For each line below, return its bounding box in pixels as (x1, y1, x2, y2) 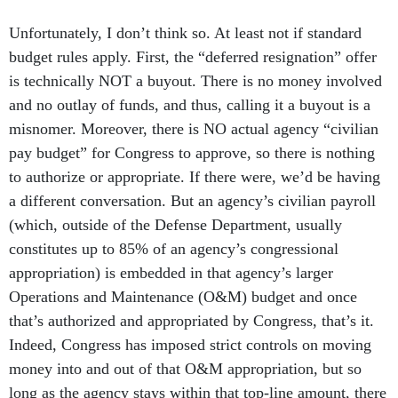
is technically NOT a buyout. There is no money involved (9, 72, 382, 91)
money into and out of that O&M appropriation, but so (9, 360, 362, 378)
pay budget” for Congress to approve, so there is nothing (9, 144, 375, 163)
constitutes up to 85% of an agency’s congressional (9, 240, 338, 259)
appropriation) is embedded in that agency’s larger (9, 264, 333, 283)
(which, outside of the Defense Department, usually (9, 216, 342, 235)
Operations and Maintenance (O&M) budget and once (9, 288, 357, 306)
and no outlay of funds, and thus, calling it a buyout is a (9, 96, 370, 115)
